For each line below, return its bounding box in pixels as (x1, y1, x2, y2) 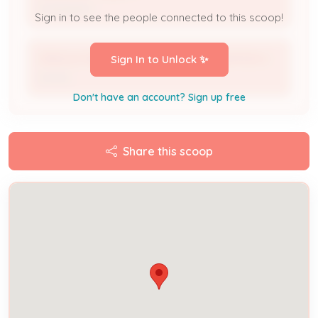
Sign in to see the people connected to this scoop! (35, 11, 283, 24)
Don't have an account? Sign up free (72, 91, 246, 104)
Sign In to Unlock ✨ (110, 53, 208, 66)
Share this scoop (122, 143, 213, 158)
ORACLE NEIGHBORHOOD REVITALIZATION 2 (38, 51, 269, 66)
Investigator (38, 1, 94, 15)
